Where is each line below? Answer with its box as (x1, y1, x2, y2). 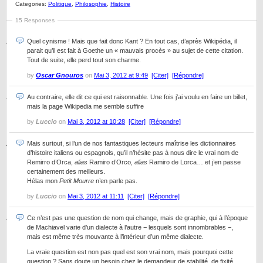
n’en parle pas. (94, 177, 137, 184)
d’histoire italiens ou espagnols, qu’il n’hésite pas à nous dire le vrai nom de (27, 149, 238, 156)
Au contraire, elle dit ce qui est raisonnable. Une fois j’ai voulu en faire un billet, (27, 93, 247, 100)
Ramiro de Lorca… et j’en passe (149, 159, 241, 166)
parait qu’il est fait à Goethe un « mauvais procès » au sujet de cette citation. (27, 47, 243, 54)
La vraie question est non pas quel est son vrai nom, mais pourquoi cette (27, 248, 233, 255)
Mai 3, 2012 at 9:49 (94, 72, 148, 79)
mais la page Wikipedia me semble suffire (27, 103, 144, 110)
